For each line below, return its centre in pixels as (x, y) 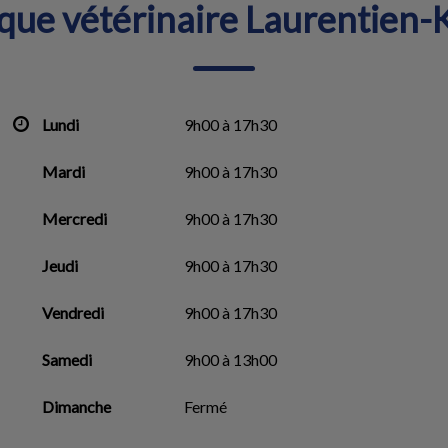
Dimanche (77, 406)
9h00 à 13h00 (231, 359)
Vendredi (73, 312)
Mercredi (75, 218)
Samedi (67, 359)
